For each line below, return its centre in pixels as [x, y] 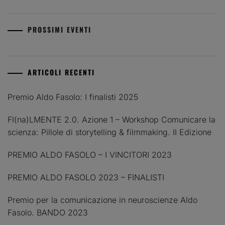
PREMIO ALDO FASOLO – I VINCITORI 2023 [90, 154]
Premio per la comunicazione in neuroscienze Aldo [102, 200]
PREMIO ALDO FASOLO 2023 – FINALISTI [86, 177]
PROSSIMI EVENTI [60, 29]
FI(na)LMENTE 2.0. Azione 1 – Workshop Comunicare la [111, 119]
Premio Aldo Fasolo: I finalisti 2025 [73, 97]
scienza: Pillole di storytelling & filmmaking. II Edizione [109, 132]
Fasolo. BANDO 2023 [48, 212]
